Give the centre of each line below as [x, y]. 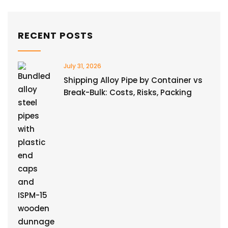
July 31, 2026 [82, 66]
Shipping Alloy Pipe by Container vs [133, 80]
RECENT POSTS [55, 35]
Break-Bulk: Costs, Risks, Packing [128, 92]
